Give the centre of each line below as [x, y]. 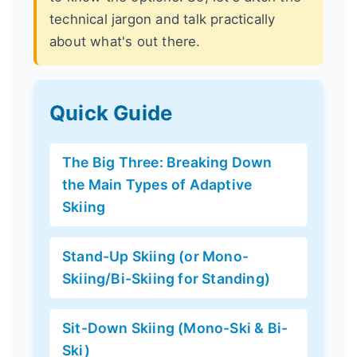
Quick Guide [111, 113]
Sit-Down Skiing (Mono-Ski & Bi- [175, 328]
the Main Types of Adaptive [157, 185]
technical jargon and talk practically [163, 20]
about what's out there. [125, 42]
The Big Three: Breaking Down [167, 163]
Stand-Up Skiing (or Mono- [155, 257]
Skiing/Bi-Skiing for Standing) [166, 279]
